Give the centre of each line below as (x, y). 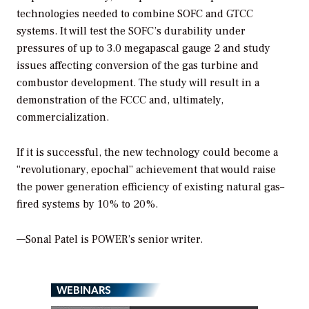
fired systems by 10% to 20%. (87, 205)
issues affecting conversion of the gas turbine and (138, 66)
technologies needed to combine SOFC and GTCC (135, 14)
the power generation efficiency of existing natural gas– (150, 187)
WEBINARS (84, 289)
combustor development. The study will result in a (138, 83)
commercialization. (63, 118)
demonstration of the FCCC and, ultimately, (120, 100)
